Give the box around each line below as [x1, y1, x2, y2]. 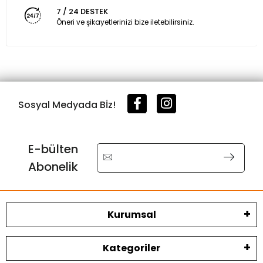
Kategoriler [103, 241, 160, 255]
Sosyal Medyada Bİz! [18, 97, 119, 112]
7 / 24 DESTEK [56, 6, 108, 18]
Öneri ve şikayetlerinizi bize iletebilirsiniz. [56, 17, 194, 28]
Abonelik [28, 158, 79, 175]
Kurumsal [107, 207, 156, 221]
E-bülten [28, 140, 79, 157]
